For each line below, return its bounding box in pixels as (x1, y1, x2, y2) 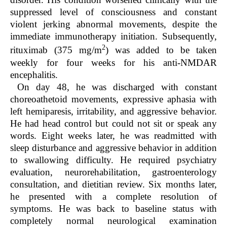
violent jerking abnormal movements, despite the (10, 19, 217, 30)
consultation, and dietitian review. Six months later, (10, 178, 217, 190)
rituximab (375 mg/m (10, 45, 102, 56)
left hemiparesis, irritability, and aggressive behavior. (10, 105, 217, 117)
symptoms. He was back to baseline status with (10, 203, 217, 214)
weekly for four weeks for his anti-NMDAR (10, 57, 217, 68)
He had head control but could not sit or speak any (10, 118, 217, 129)
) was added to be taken (105, 45, 217, 56)
